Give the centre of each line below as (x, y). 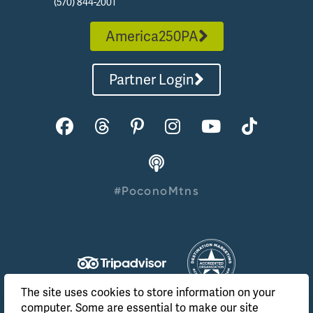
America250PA (152, 36)
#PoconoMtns (156, 190)
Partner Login (152, 79)
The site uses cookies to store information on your (148, 292)
